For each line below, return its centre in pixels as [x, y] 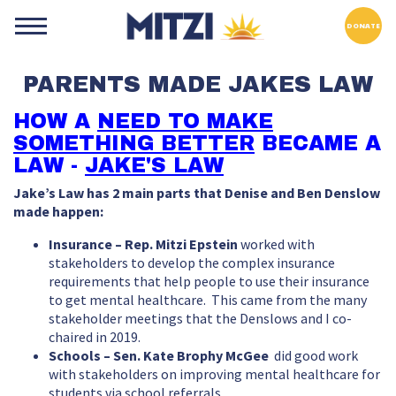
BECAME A [318, 143]
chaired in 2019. [96, 337]
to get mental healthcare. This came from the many [208, 300]
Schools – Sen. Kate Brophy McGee [159, 356]
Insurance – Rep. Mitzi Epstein [145, 244]
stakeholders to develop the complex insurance [192, 263]
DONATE [363, 25]
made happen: [60, 212]
